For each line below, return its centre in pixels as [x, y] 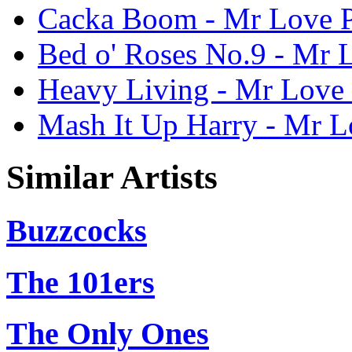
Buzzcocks [77, 230]
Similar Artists [112, 177]
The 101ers [81, 282]
